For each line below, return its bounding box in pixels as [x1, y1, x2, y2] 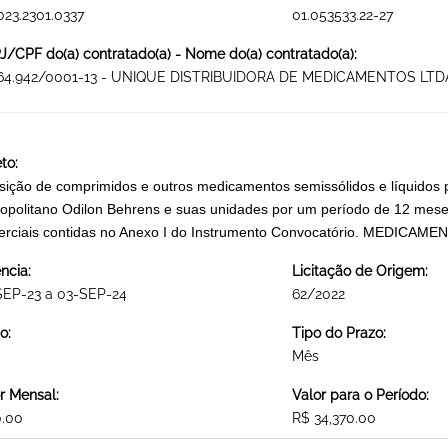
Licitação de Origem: [291, 263, 428, 280]
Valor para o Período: [291, 387, 429, 404]
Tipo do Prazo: [291, 325, 386, 342]
